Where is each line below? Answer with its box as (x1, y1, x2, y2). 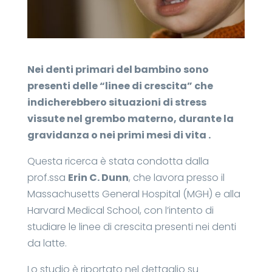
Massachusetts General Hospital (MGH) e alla (27, 186, 240, 201)
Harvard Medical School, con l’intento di (27, 203, 214, 217)
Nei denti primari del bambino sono (27, 62, 209, 76)
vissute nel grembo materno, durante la (27, 111, 234, 126)
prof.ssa (27, 170, 68, 185)
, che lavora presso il (128, 170, 225, 185)
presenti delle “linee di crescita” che (27, 78, 213, 93)
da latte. (27, 236, 67, 250)
